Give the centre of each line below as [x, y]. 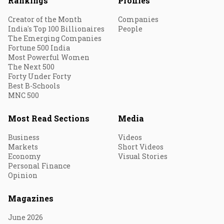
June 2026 [25, 217]
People [130, 29]
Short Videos [141, 147]
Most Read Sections [49, 118]
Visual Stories [143, 156]
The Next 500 [31, 67]
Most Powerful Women [49, 57]
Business [24, 137]
